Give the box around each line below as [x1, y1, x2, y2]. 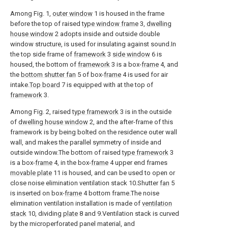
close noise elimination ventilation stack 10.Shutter [10, 179, 160, 187]
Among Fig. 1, [10, 10, 52, 17]
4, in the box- [52, 159, 91, 166]
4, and [159, 61, 178, 68]
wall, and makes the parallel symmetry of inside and [10, 138, 161, 146]
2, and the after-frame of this [88, 118, 173, 126]
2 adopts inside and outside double [53, 30, 160, 38]
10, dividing [26, 210, 63, 217]
